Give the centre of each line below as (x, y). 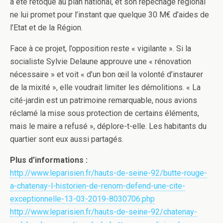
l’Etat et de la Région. (46, 27)
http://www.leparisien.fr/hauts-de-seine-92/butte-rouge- (109, 173)
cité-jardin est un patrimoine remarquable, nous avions (104, 100)
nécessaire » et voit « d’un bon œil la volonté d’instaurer (107, 74)
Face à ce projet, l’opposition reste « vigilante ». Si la (101, 48)
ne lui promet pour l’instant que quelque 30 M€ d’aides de (110, 14)
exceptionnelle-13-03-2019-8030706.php (82, 199)
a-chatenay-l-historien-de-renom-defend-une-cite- (98, 186)
